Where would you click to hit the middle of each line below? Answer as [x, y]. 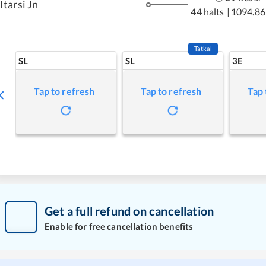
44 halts [208, 11]
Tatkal [203, 48]
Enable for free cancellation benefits [119, 226]
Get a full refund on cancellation [129, 210]
